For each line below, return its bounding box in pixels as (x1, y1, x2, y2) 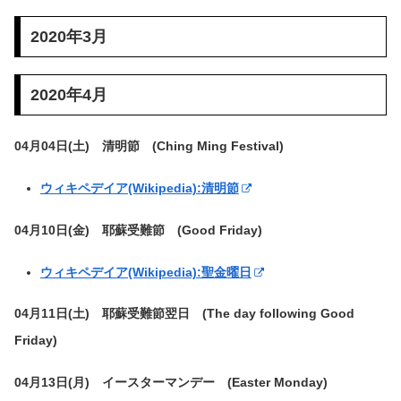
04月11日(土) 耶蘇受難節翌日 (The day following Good (14, 306, 354, 321)
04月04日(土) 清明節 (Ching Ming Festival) (14, 139, 284, 154)
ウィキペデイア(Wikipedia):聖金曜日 (39, 264, 252, 279)
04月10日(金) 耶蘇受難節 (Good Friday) (14, 222, 262, 237)
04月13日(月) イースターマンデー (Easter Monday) (14, 375, 328, 390)
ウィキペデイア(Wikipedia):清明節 (39, 181, 239, 196)
